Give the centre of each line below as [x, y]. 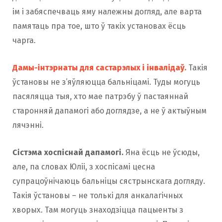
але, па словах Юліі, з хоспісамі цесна [84, 167]
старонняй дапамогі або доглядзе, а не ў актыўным [110, 111]
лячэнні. [28, 125]
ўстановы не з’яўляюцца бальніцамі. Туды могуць [106, 82]
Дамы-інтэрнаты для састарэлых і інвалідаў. [99, 68]
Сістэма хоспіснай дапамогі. [69, 153]
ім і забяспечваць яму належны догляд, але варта [107, 12]
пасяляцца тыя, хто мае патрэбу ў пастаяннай [100, 97]
